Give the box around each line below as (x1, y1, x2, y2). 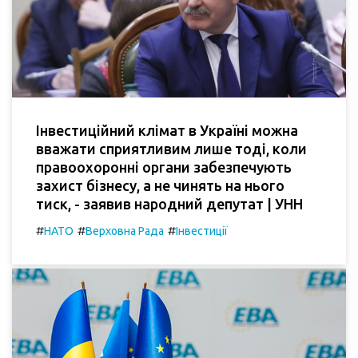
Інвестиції (176, 224, 228, 237)
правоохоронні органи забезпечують (36, 158, 292, 175)
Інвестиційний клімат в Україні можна (36, 121, 298, 138)
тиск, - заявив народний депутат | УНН (36, 195, 303, 212)
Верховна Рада (86, 224, 164, 237)
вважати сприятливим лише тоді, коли (36, 140, 307, 157)
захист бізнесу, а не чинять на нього (36, 177, 284, 193)
